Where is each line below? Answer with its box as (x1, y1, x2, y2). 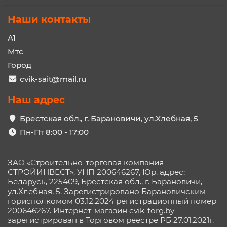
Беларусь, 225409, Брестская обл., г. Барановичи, (8, 177, 202, 187)
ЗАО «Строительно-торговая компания (8, 158, 164, 168)
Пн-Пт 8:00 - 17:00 (20, 127, 89, 137)
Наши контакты (8, 13, 91, 26)
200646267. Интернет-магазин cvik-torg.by (8, 206, 174, 216)
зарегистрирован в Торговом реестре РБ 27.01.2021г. (8, 215, 214, 225)
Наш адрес (8, 94, 65, 106)
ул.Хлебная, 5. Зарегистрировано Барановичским (8, 186, 206, 197)
